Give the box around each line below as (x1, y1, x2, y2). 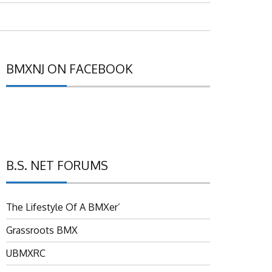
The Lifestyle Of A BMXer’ (6, 201, 120, 214)
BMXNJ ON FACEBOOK (6, 61, 132, 77)
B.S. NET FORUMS (6, 157, 108, 174)
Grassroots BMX (6, 224, 78, 237)
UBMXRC (6, 247, 46, 260)
